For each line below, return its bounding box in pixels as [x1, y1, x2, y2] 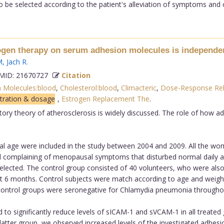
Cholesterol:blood [59, 82, 117, 92]
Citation [61, 70, 90, 80]
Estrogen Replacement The [61, 93, 149, 103]
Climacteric [120, 82, 156, 92]
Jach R [6, 56, 26, 66]
